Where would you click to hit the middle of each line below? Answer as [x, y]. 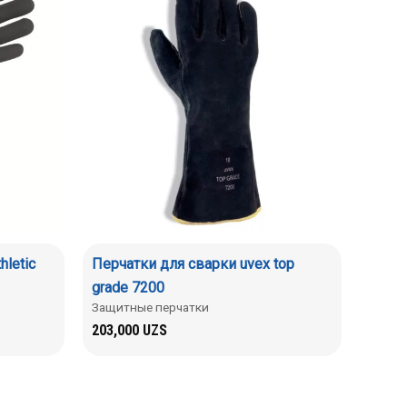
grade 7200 [128, 287]
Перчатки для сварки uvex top [193, 263]
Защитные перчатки [150, 307]
